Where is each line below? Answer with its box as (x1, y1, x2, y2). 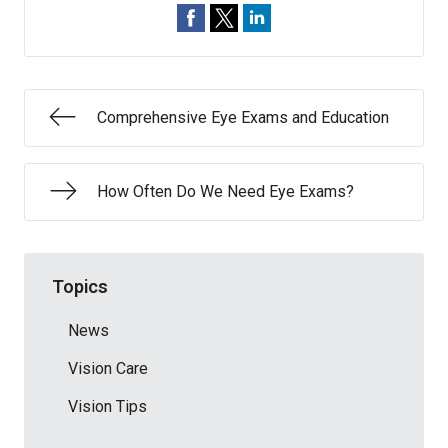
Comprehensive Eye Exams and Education (97, 108, 389, 127)
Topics (52, 275, 108, 297)
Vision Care (68, 358, 148, 378)
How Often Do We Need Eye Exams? (97, 182, 354, 201)
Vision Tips (68, 396, 147, 416)
